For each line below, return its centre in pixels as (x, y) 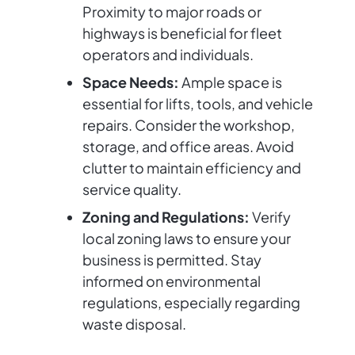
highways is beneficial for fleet (182, 33)
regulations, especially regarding (191, 303)
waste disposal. (134, 324)
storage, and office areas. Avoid (188, 147)
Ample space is (231, 82)
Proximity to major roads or (172, 12)
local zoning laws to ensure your (187, 239)
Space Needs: (131, 82)
